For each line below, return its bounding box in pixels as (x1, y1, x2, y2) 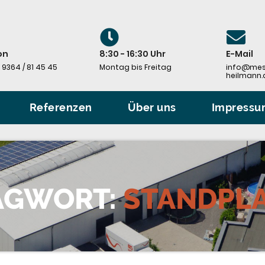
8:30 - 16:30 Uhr (99, 47, 166, 60)
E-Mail (225, 47, 253, 60)
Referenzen (29, 101, 92, 114)
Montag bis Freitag (99, 62, 172, 72)
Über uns (127, 101, 176, 114)
